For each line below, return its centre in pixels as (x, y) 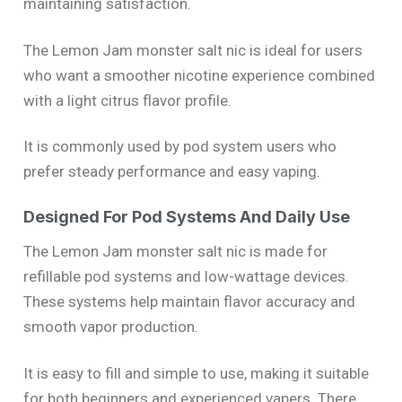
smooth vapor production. (111, 327)
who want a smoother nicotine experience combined (199, 75)
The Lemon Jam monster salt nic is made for (175, 252)
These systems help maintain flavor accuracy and (189, 302)
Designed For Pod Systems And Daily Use (187, 216)
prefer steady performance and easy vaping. (172, 172)
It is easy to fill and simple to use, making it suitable (196, 373)
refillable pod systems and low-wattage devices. (186, 277)
